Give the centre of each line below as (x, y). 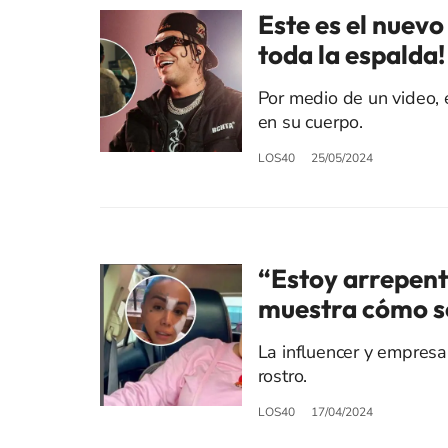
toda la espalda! (351, 55)
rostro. (282, 376)
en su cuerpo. (310, 122)
